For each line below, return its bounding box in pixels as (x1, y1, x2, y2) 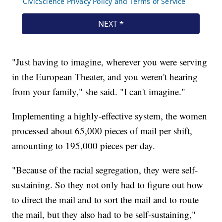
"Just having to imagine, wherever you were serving (12, 55, 208, 68)
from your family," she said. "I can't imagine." (12, 85, 186, 98)
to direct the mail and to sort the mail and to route (12, 193, 199, 206)
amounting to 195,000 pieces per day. (12, 139, 156, 152)
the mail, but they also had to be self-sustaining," (12, 208, 196, 221)
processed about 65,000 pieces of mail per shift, (12, 124, 193, 137)
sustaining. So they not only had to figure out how (12, 178, 204, 191)
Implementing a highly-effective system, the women (12, 110, 208, 122)
